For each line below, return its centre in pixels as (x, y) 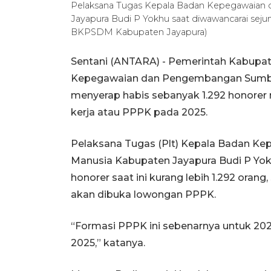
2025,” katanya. (108, 243)
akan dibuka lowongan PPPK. (143, 194)
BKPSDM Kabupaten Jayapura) (139, 32)
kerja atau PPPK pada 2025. (139, 112)
